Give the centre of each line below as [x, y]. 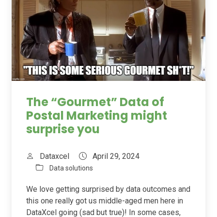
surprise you [63, 129]
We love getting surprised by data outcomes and [108, 189]
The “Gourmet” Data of [95, 102]
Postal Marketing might [97, 116]
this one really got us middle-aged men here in [105, 201]
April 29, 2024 [115, 156]
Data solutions [71, 168]
